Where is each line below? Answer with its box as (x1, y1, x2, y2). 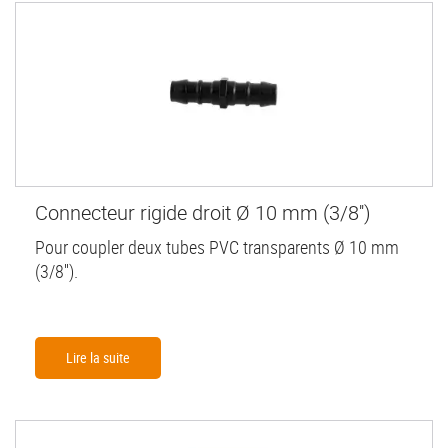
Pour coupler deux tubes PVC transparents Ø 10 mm (35, 235, 403, 260)
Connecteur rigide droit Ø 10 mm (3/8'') (35, 199, 371, 227)
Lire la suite (66, 348, 130, 368)
